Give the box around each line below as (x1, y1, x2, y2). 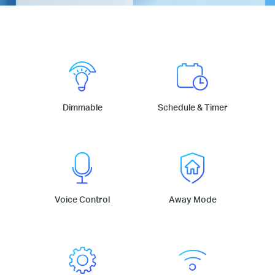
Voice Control (55, 193, 110, 206)
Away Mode (168, 193, 217, 206)
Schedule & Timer (157, 101, 228, 114)
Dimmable (62, 101, 103, 114)
